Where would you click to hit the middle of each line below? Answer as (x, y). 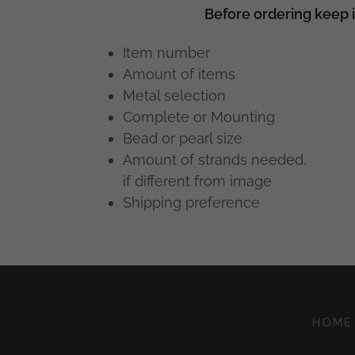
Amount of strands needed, (215, 160)
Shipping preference (192, 203)
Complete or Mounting (199, 117)
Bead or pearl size (183, 139)
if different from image (198, 181)
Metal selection (175, 96)
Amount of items (179, 74)
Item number (167, 53)
